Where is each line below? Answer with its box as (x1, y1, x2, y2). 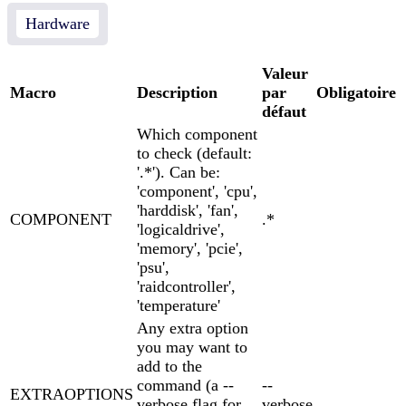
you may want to (137, 337, 247, 356)
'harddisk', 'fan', (137, 200, 238, 219)
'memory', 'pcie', (137, 238, 243, 257)
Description (137, 82, 217, 101)
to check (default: (137, 143, 252, 162)
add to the (137, 356, 202, 375)
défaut (262, 101, 306, 121)
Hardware (25, 14, 90, 33)
